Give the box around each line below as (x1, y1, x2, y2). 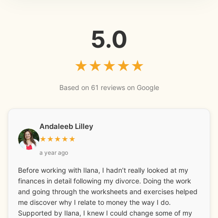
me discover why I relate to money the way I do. (18, 198, 171, 207)
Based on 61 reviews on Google (59, 83, 159, 92)
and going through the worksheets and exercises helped (18, 187, 198, 196)
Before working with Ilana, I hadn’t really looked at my (18, 166, 188, 175)
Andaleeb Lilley (39, 122, 93, 131)
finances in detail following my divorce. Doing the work (18, 177, 191, 185)
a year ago (39, 149, 68, 157)
